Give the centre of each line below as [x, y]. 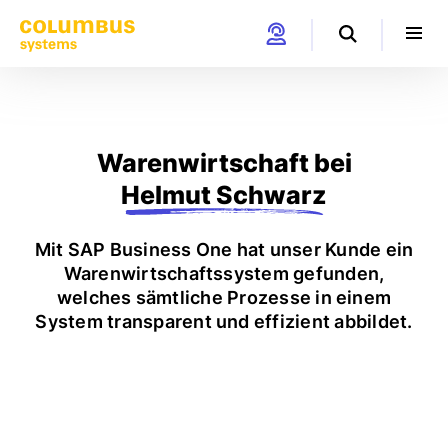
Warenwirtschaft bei [224, 163]
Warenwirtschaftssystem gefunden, [224, 273]
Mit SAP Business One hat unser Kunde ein [224, 249]
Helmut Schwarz [224, 195]
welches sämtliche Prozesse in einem [224, 297]
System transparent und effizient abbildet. [224, 321]
